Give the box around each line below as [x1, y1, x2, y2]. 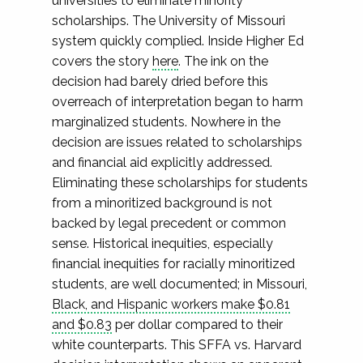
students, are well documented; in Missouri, [52, 276, 307, 292]
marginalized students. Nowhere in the [52, 114, 280, 130]
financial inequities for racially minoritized [52, 256, 295, 271]
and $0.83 [52, 317, 112, 332]
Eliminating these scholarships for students [52, 175, 308, 190]
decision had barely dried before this [52, 74, 268, 89]
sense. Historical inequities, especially [52, 236, 273, 251]
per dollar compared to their [112, 317, 283, 332]
